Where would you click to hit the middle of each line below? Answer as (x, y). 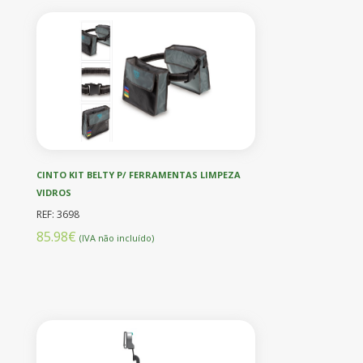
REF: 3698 (58, 214)
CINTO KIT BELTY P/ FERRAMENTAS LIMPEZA (139, 174)
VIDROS (54, 192)
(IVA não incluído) (117, 237)
